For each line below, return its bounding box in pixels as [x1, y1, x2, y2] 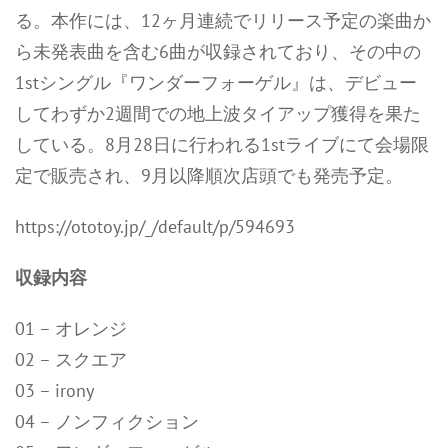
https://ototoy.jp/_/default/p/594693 [15, 215, 295, 238]
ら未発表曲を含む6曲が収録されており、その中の [15, 40, 421, 63]
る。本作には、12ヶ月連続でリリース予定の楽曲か [15, 9, 431, 32]
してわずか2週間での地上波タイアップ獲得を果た [15, 102, 421, 125]
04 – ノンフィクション [15, 410, 199, 433]
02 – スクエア [15, 348, 127, 371]
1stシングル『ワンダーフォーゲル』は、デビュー [15, 71, 417, 94]
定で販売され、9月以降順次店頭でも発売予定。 [15, 164, 403, 187]
